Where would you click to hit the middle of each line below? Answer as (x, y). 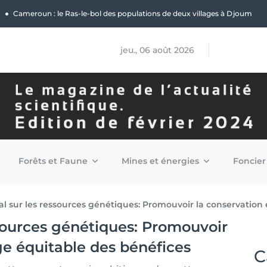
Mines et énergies (162, 161)
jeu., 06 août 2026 (157, 50)
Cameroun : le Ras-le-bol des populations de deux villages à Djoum (133, 13)
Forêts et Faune (54, 161)
